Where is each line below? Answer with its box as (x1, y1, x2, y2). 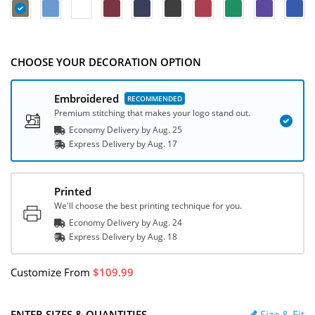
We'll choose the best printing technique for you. (54, 200, 242, 212)
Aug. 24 (153, 217, 182, 229)
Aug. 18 (148, 231, 177, 243)
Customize (11, 265, 61, 279)
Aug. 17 (148, 138, 177, 150)
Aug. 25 (153, 124, 182, 136)
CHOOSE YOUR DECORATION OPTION (11, 55, 201, 69)
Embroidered (54, 91, 119, 105)
